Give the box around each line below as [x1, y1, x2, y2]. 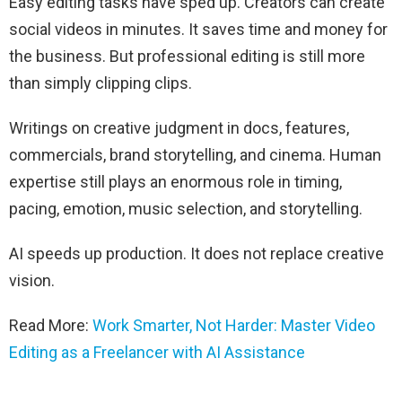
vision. [9, 271, 55, 291]
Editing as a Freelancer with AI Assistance [9, 343, 305, 363]
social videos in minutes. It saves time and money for [9, 20, 388, 39]
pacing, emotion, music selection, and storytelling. [9, 199, 363, 219]
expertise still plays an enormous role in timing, [9, 172, 342, 192]
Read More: [9, 316, 92, 336]
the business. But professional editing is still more [9, 47, 365, 66]
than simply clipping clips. [9, 74, 192, 93]
